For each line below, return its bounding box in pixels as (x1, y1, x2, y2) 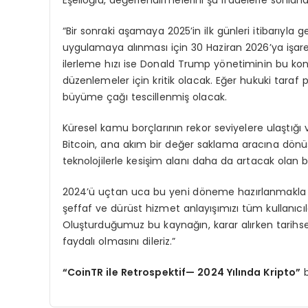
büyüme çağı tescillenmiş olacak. (62, 89, 228, 104)
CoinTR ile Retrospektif (67, 265, 186, 279)
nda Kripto (241, 265, 296, 279)
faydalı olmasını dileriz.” (62, 234, 176, 248)
